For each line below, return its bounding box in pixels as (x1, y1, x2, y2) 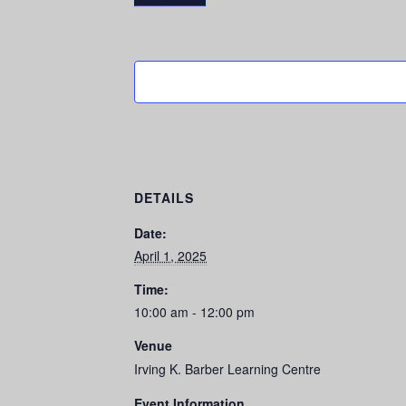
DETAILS (134, 188, 194, 207)
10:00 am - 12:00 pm (134, 302, 255, 321)
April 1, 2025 (134, 246, 207, 265)
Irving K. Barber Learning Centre (134, 359, 321, 378)
